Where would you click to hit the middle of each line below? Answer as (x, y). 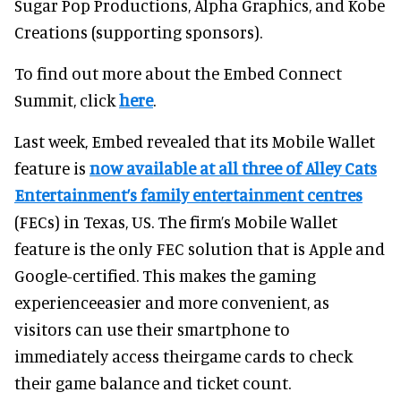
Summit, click (67, 99)
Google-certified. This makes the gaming (165, 275)
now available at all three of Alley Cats (233, 167)
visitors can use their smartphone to (152, 328)
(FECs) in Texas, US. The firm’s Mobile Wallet (176, 221)
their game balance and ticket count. (153, 382)
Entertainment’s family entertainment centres (188, 194)
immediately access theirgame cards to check (183, 355)
